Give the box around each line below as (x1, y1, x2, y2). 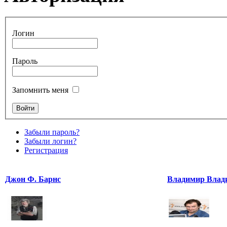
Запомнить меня (12, 85, 68, 94)
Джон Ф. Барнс (5, 174, 61, 183)
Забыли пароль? (24, 127, 80, 136)
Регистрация (24, 145, 68, 155)
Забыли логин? (24, 136, 77, 145)
